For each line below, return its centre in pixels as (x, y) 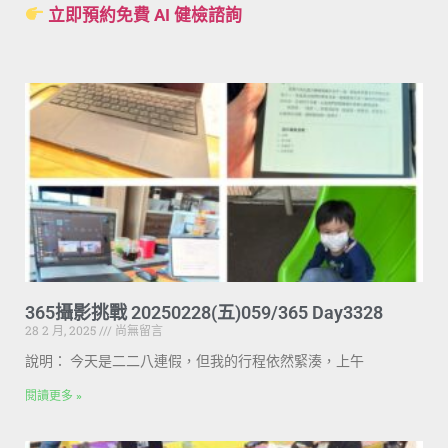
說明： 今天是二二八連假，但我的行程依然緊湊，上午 (194, 361)
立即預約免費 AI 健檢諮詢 (145, 14)
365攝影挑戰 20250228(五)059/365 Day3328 (204, 313)
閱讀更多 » (53, 396)
